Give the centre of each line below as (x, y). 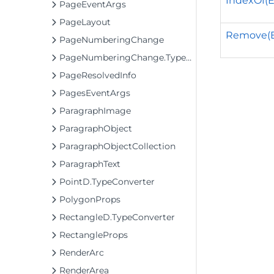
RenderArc (82, 253)
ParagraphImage (95, 111)
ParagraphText (90, 164)
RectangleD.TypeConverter (117, 217)
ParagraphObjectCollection (117, 146)
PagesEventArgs (95, 93)
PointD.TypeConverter (107, 182)
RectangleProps (94, 235)
